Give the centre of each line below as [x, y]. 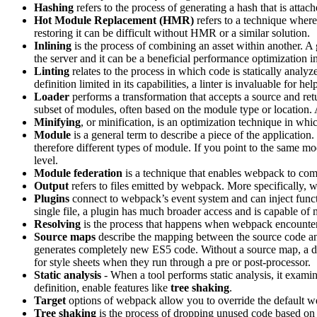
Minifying [57, 122]
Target [50, 300]
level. [46, 160]
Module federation [78, 173]
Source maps [65, 237]
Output [51, 186]
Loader [52, 97]
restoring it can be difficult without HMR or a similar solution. [172, 33]
